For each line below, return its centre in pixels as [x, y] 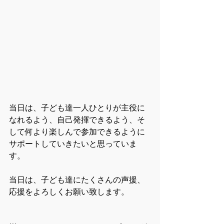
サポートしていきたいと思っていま [73, 144]
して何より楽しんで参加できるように [77, 132]
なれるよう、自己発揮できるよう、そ [77, 120]
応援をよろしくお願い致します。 [69, 192]
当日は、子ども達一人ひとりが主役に [77, 108]
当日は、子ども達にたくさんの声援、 [77, 180]
